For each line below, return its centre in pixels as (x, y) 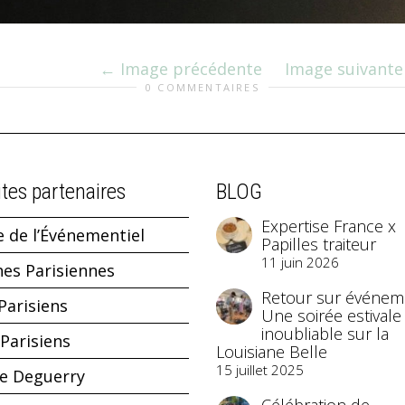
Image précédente (191, 69)
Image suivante (344, 69)
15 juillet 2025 (260, 370)
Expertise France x (329, 226)
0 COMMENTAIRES (202, 88)
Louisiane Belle (272, 352)
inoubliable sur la (325, 334)
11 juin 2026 (300, 263)
